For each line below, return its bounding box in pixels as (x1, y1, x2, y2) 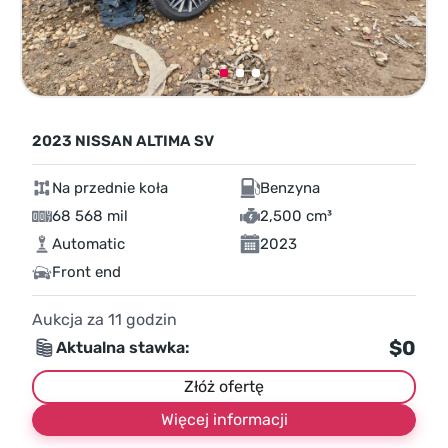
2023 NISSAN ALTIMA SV (32, 132, 214, 151)
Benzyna (260, 179, 320, 198)
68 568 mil (52, 207, 128, 226)
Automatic (52, 235, 125, 254)
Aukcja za (32, 310, 108, 330)
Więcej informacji (160, 410, 288, 430)
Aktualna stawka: (56, 338, 190, 358)
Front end (52, 263, 121, 282)
